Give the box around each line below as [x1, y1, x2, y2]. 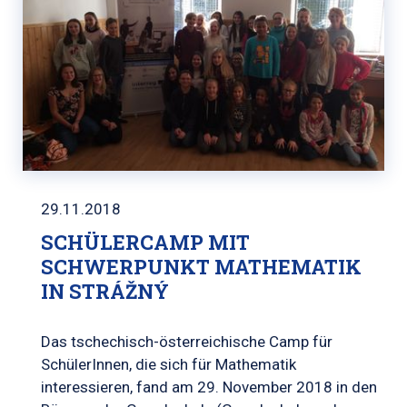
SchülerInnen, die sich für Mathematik [41, 354, 296, 373]
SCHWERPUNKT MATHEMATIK [41, 253, 362, 280]
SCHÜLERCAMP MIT [41, 228, 250, 255]
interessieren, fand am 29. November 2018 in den [41, 377, 377, 396]
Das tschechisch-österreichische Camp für [41, 332, 333, 351]
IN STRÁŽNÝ [41, 277, 169, 304]
